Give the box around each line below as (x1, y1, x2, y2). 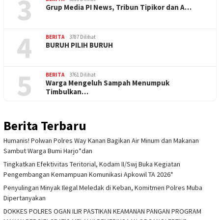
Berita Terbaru (3, 117, 86, 134)
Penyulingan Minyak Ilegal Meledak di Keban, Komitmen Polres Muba (3, 183, 202, 192)
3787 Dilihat (69, 33, 96, 40)
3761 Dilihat (69, 71, 96, 78)
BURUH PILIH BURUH (46, 40, 113, 50)
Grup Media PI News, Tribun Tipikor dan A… (46, 2, 192, 12)
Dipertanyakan (3, 193, 46, 202)
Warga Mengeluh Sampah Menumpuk (46, 78, 169, 87)
